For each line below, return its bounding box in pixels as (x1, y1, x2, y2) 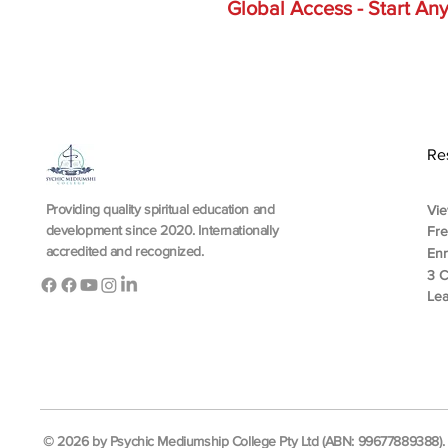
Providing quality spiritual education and (45, 200, 275, 217)
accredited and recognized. (45, 242, 204, 259)
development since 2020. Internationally (45, 221, 279, 238)
